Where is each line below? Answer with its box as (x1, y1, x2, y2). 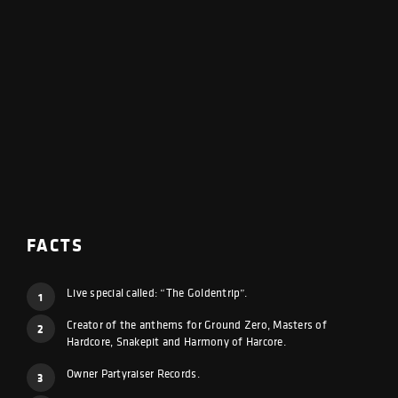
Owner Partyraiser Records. (74, 366, 200, 381)
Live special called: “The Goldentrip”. (73, 285, 247, 300)
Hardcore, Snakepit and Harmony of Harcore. (67, 334, 286, 349)
